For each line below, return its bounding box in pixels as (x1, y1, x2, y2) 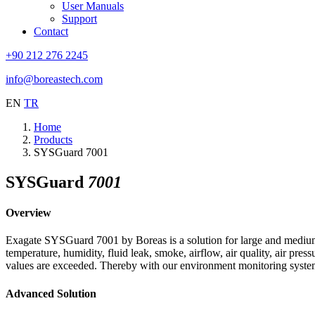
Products (34, 134, 72, 146)
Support (62, 13, 97, 25)
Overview (6, 207, 51, 219)
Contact (34, 25, 68, 37)
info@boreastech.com (6, 73, 103, 85)
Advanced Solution (6, 287, 96, 300)
